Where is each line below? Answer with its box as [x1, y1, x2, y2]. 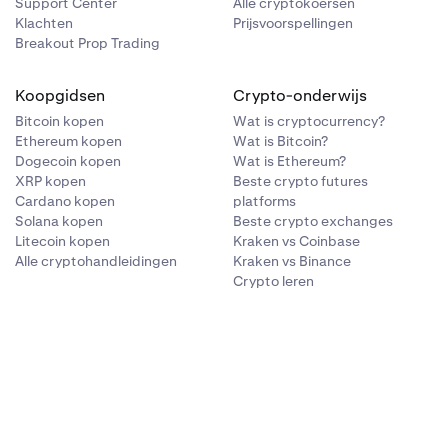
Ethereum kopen [14, 132, 122, 150]
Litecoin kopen [14, 232, 110, 250]
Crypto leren [233, 272, 315, 290]
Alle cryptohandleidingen [14, 252, 177, 270]
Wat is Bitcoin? [233, 132, 329, 150]
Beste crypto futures [233, 172, 369, 190]
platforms [233, 192, 297, 210]
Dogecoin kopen [14, 152, 121, 170]
